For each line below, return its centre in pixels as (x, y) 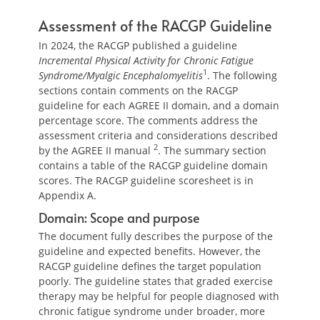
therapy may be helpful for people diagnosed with (159, 296)
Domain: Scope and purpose (119, 217)
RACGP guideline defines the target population (150, 266)
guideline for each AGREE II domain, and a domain (159, 105)
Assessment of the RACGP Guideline (155, 26)
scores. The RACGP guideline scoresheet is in (146, 180)
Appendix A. (67, 195)
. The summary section (212, 150)
